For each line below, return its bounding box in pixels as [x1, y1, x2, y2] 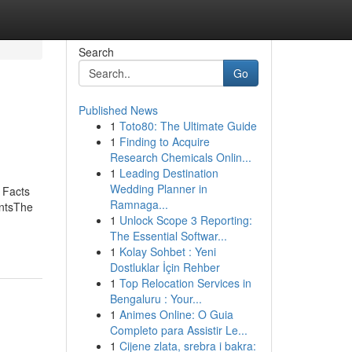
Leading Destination [119, 165, 218, 181]
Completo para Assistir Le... [109, 322, 247, 338]
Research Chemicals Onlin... [109, 149, 251, 165]
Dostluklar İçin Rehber [109, 259, 220, 275]
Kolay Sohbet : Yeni [119, 244, 216, 259]
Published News [78, 102, 158, 118]
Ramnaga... [109, 196, 168, 212]
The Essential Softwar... [109, 228, 227, 244]
